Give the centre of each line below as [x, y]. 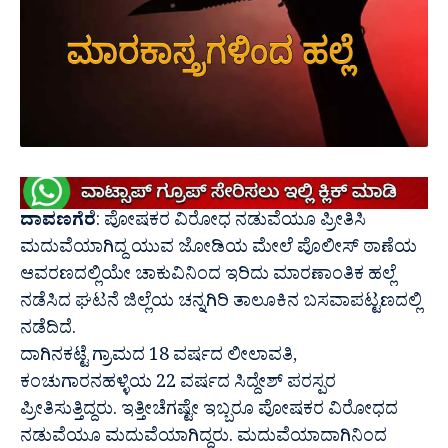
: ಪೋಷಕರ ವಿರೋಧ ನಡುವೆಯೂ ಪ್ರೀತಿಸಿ [231, 224]
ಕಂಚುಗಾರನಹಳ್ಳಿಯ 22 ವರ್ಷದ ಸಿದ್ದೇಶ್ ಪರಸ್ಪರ [178, 386]
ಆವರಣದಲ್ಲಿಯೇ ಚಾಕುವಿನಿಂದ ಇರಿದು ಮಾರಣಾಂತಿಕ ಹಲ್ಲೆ [208, 278]
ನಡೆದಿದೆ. [48, 332]
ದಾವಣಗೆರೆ [58, 224]
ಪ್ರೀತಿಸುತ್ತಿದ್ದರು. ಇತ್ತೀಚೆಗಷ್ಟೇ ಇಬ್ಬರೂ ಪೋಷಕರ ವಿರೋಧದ [209, 413]
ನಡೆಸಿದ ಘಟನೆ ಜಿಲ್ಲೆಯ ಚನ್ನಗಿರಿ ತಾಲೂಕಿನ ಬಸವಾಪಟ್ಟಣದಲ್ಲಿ [221, 305]
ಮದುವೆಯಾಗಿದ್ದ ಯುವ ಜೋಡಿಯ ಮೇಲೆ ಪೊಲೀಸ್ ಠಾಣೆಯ [218, 251]
